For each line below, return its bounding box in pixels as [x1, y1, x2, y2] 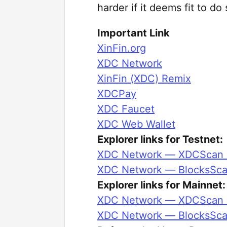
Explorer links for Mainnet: [97, 179, 225, 191]
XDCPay [97, 88, 136, 100]
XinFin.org [97, 42, 146, 54]
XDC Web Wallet [97, 118, 175, 130]
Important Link [97, 27, 170, 39]
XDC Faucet [97, 103, 155, 115]
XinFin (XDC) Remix [97, 72, 191, 85]
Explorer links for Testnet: [97, 133, 223, 145]
